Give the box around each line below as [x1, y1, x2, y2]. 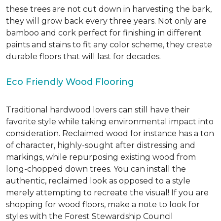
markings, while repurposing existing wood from [6, 152, 196, 162]
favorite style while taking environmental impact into [6, 117, 214, 126]
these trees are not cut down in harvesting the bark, [6, 4, 212, 14]
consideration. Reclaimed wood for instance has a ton [6, 129, 214, 138]
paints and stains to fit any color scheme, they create [6, 40, 212, 49]
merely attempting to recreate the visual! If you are [6, 188, 209, 197]
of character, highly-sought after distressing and [6, 141, 195, 150]
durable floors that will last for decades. [6, 52, 161, 61]
